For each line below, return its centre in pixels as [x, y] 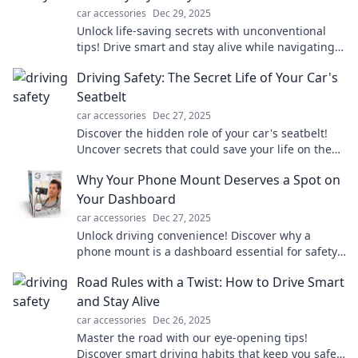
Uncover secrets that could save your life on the [204, 149]
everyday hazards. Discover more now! [180, 63]
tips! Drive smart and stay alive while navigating [206, 47]
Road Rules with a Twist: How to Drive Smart [211, 282]
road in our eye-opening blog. [157, 165]
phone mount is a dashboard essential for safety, [208, 251]
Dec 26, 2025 [182, 320]
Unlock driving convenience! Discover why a [194, 235]
